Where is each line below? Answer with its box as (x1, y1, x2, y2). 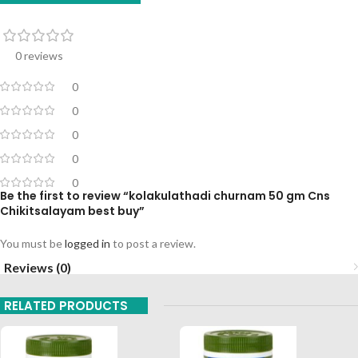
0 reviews (15, 48, 63, 62)
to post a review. (110, 236, 196, 250)
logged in (65, 236, 110, 250)
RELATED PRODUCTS (4, 296, 128, 314)
